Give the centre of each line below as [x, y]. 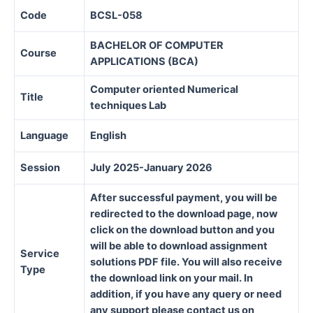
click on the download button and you [182, 230]
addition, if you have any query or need [186, 294]
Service [40, 253]
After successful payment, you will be [184, 197]
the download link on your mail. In [172, 278]
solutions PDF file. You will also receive [186, 262]
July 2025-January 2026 [151, 167]
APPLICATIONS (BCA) [144, 61]
